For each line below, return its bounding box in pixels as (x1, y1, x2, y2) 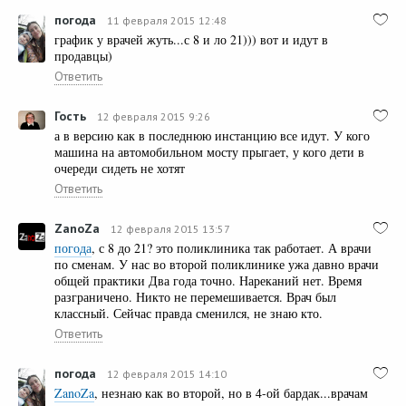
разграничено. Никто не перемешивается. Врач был (54, 287, 336, 305)
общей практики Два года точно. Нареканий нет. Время (54, 271, 362, 289)
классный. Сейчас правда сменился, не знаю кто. (54, 304, 323, 322)
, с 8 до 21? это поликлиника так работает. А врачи (92, 238, 372, 256)
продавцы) (54, 46, 112, 64)
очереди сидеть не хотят (54, 159, 185, 177)
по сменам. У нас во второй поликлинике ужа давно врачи (54, 255, 379, 273)
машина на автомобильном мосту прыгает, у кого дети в (54, 142, 364, 160)
